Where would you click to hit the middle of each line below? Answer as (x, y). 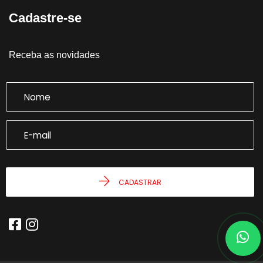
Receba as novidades (54, 55)
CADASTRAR (140, 182)
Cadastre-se (45, 18)
